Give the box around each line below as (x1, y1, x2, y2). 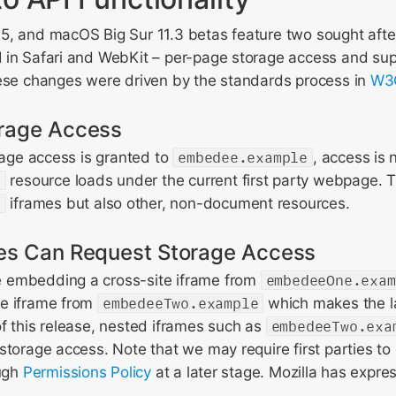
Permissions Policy (22, 363, 151, 381)
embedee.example (178, 148, 308, 166)
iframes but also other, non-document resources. (5, 194, 350, 212)
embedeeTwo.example (103, 294, 259, 312)
